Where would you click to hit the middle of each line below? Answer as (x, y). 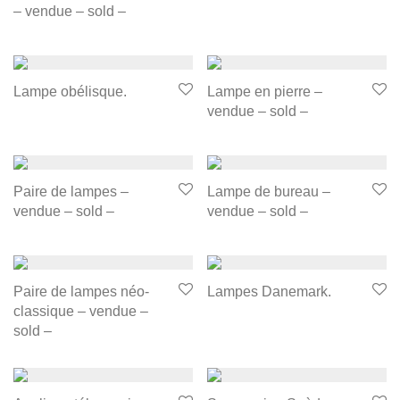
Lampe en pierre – (265, 91)
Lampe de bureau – (269, 191)
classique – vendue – (81, 311)
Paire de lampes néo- (81, 291)
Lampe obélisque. (70, 91)
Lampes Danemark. (269, 291)
